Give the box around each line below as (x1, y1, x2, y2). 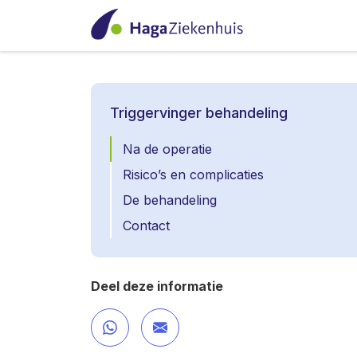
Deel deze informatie (91, 278, 223, 294)
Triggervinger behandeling (110, 104, 288, 121)
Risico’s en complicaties (123, 167, 264, 182)
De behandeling (123, 192, 217, 208)
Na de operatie (123, 141, 212, 157)
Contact (123, 218, 170, 233)
